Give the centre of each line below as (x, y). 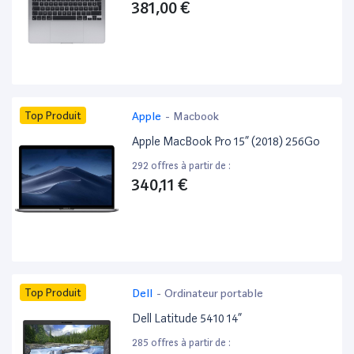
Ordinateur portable (214, 294)
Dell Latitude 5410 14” (187, 319)
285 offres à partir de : (182, 343)
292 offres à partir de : (182, 166)
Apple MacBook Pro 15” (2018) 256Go (226, 142)
